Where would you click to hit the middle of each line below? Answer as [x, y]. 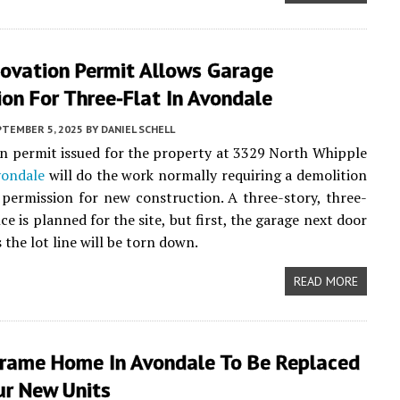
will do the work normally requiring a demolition [206, 175]
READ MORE [325, 281]
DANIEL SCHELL [138, 129]
